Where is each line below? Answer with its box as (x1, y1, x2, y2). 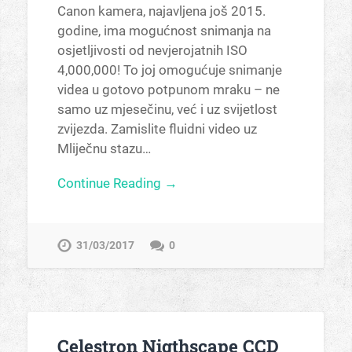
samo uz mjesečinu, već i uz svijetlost (57, 101, 277, 118)
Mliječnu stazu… (57, 141, 151, 157)
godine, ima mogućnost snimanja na (57, 23, 271, 39)
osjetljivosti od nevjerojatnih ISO (57, 42, 247, 59)
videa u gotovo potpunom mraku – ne (57, 82, 280, 98)
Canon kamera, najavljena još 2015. (57, 3, 266, 20)
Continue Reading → (57, 175, 178, 192)
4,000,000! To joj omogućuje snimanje (57, 62, 282, 79)
